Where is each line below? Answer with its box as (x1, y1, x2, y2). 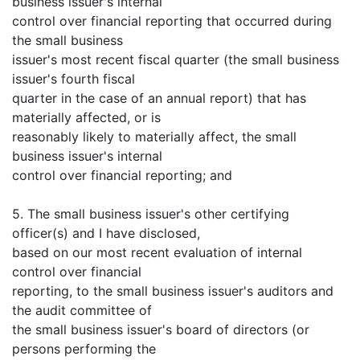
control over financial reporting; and (12, 166, 232, 183)
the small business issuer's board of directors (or (12, 321, 309, 337)
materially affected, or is (12, 108, 161, 125)
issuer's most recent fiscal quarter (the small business (12, 51, 339, 67)
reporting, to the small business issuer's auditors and (12, 282, 333, 299)
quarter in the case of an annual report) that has (12, 89, 306, 106)
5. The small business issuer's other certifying (12, 205, 289, 222)
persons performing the (12, 340, 156, 357)
